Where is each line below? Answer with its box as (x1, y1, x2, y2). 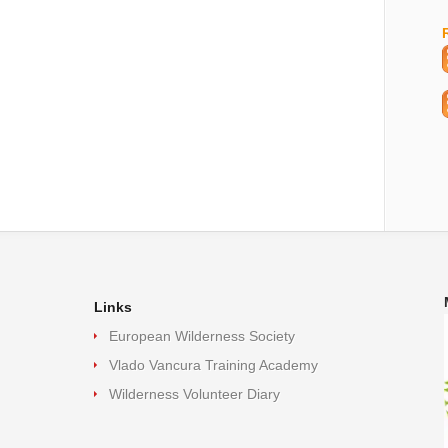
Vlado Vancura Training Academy (109, 356, 318, 373)
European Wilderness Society (109, 327, 295, 344)
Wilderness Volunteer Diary (109, 385, 280, 402)
